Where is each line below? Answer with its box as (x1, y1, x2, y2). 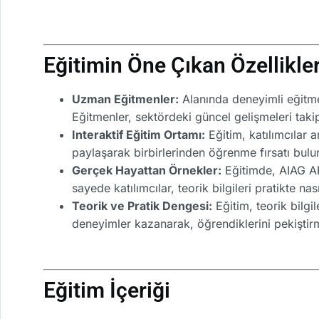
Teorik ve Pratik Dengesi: (72, 199, 212, 214)
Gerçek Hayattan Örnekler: (72, 163, 221, 178)
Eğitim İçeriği (43, 277, 170, 303)
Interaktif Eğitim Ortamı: (72, 127, 205, 142)
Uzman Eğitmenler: (72, 92, 179, 107)
